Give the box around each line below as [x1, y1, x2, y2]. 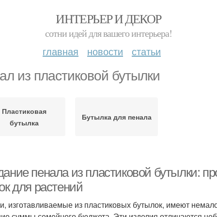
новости [87, 44, 123, 58]
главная [43, 44, 78, 58]
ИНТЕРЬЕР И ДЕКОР [56, 10, 161, 27]
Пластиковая [1, 106, 46, 116]
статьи [132, 44, 161, 58]
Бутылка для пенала [81, 112, 152, 122]
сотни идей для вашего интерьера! [45, 27, 172, 40]
